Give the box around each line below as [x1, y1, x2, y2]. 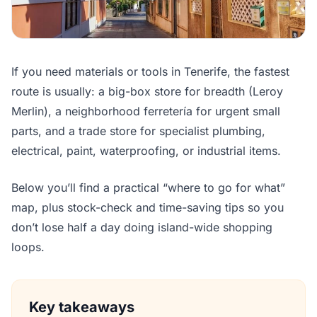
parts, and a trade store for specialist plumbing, [11, 124, 265, 139]
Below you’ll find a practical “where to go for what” [11, 180, 285, 195]
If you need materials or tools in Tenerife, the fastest [11, 64, 289, 79]
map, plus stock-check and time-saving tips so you [11, 200, 284, 215]
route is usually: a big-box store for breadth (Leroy [11, 84, 283, 99]
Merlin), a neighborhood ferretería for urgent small [11, 104, 280, 119]
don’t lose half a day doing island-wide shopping [11, 220, 272, 235]
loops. [11, 240, 45, 255]
